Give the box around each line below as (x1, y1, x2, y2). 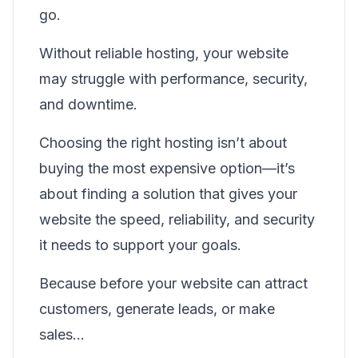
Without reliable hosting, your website (39, 45, 288, 62)
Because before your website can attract (39, 275, 308, 292)
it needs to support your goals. (39, 237, 241, 253)
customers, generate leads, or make (39, 300, 275, 317)
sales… (39, 326, 85, 343)
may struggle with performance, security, (39, 70, 308, 87)
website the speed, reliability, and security (39, 211, 315, 228)
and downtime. (39, 96, 137, 113)
